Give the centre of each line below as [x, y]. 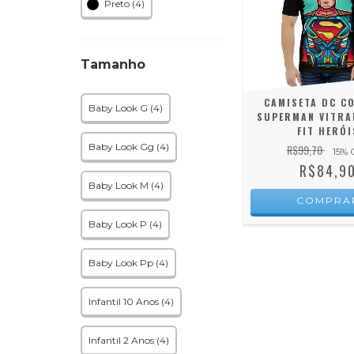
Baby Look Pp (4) [128, 263]
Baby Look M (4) [126, 185]
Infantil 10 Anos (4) [131, 301]
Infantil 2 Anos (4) [129, 340]
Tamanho [113, 64]
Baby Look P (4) [125, 224]
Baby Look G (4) [126, 108]
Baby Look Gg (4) [129, 147]
